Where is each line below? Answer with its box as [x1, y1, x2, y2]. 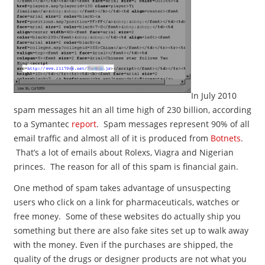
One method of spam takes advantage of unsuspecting [13, 182, 231, 193]
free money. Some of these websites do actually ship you [13, 211, 241, 222]
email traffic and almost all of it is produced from [13, 132, 211, 144]
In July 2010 [190, 90, 237, 101]
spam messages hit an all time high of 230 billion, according [13, 104, 251, 115]
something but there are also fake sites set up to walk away [13, 225, 248, 236]
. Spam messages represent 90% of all [96, 118, 250, 130]
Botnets [210, 132, 241, 144]
